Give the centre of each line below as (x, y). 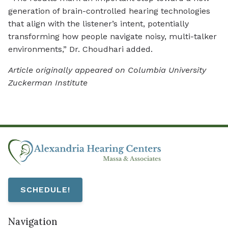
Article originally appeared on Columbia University (107, 70)
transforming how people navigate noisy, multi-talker (112, 37)
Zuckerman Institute (49, 83)
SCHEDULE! (45, 189)
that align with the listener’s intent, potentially (98, 24)
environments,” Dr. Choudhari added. (80, 49)
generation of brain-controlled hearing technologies (109, 11)
